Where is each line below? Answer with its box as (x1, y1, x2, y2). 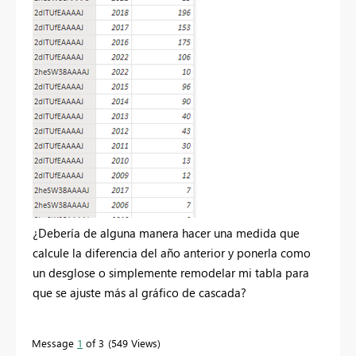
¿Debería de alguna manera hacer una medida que (33, 224, 300, 241)
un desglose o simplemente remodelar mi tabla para (33, 264, 309, 281)
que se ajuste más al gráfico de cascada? (33, 284, 246, 300)
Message (32, 335, 77, 350)
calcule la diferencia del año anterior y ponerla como (33, 244, 311, 261)
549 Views (111, 335, 157, 350)
